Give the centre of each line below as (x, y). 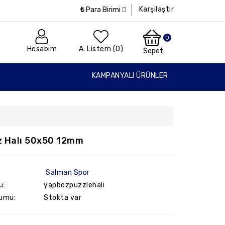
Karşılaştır (156, 9)
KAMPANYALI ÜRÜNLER (130, 76)
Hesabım (42, 49)
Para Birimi (103, 10)
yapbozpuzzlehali (74, 185)
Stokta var (63, 198)
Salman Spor (68, 173)
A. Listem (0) (101, 49)
